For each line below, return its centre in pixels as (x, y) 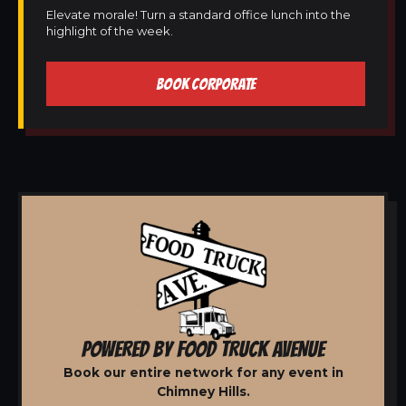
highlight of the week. (110, 31)
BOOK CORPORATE (206, 84)
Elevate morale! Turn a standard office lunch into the (198, 14)
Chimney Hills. (203, 391)
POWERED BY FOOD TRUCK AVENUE (203, 348)
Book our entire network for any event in (203, 372)
